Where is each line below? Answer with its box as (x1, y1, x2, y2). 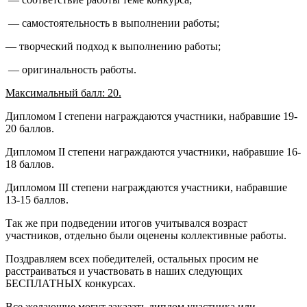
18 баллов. (5, 158, 54, 171)
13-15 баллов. (5, 194, 69, 206)
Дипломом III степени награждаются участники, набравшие (5, 182, 287, 194)
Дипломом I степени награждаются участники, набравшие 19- (5, 110, 297, 123)
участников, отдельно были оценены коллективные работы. (5, 230, 286, 242)
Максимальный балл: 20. (5, 87, 121, 99)
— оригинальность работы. (5, 64, 136, 76)
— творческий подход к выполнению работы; (5, 40, 226, 53)
